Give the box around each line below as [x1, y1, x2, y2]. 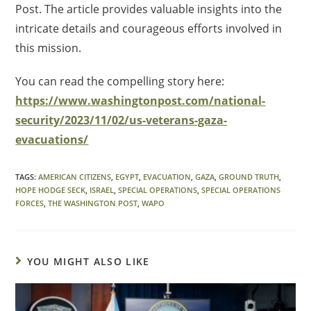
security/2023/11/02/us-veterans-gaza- [15, 112, 228, 128]
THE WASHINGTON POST [48, 197, 138, 208]
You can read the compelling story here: [15, 73, 225, 89]
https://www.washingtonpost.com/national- [15, 92, 266, 108]
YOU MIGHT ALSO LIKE [26, 254, 150, 268]
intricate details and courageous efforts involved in [15, 20, 283, 36]
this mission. [15, 40, 82, 56]
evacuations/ [15, 131, 89, 147]
